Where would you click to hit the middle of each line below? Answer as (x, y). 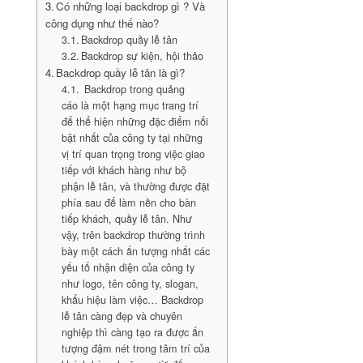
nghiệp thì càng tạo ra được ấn (132, 332)
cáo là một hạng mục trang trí (130, 105)
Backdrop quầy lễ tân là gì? (121, 73)
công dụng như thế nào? (102, 23)
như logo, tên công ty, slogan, (130, 284)
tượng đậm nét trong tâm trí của (135, 348)
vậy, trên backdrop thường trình (133, 235)
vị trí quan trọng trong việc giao (133, 154)
